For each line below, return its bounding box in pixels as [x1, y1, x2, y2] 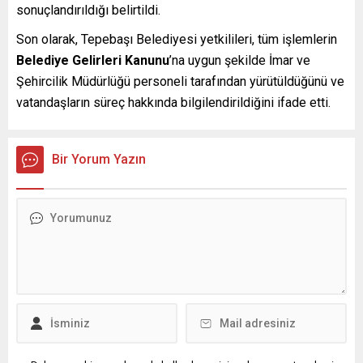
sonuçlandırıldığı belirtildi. [16, 2, 160, 18]
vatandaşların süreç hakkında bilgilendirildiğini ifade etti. [16, 94, 331, 110]
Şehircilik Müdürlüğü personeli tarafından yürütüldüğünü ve [16, 73, 344, 89]
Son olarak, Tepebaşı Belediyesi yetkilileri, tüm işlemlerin [16, 31, 337, 47]
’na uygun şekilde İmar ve [169, 52, 310, 68]
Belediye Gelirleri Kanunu [16, 52, 169, 68]
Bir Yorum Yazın [52, 151, 146, 167]
